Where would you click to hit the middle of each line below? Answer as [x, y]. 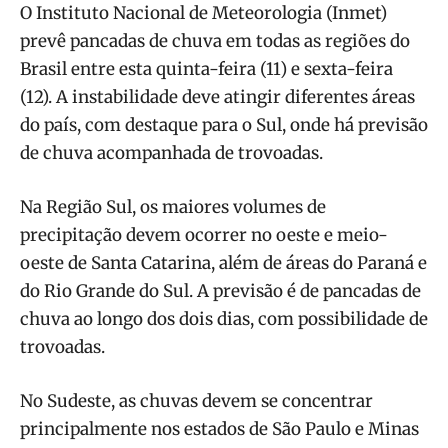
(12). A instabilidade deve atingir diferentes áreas [217, 96]
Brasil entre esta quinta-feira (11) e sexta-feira [206, 68]
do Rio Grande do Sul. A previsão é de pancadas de [220, 290]
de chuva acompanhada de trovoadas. [171, 152]
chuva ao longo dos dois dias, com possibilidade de [224, 318]
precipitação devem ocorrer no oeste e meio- [204, 234]
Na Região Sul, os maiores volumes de [173, 206]
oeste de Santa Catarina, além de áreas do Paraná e [223, 262]
